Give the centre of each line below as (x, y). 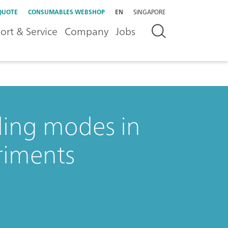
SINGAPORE (149, 12)
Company (87, 31)
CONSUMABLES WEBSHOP (66, 12)
